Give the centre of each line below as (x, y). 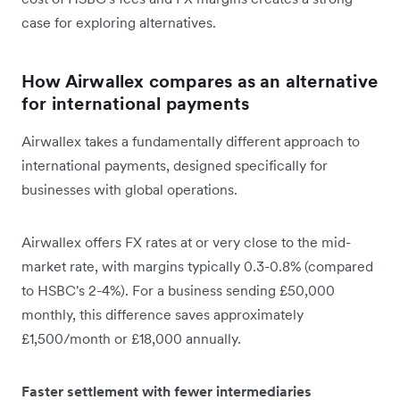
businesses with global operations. (129, 190)
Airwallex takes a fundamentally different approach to (191, 142)
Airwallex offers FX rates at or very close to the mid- (186, 242)
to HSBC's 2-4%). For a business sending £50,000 (178, 291)
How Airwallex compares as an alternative (200, 82)
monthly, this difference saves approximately (162, 315)
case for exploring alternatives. (119, 23)
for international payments (136, 104)
